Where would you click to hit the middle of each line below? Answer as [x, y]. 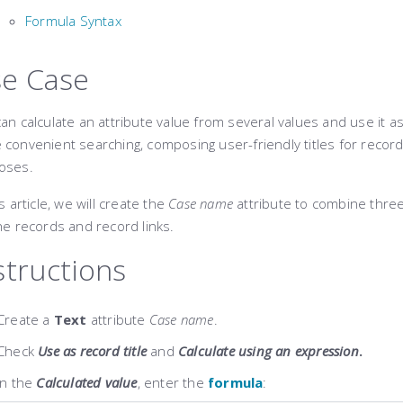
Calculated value [87, 382]
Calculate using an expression [269, 351]
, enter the [173, 382]
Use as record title [93, 351]
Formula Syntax [73, 21]
